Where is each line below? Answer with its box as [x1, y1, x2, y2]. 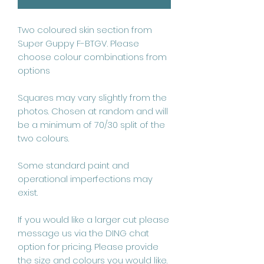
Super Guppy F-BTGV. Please [18, 37, 139, 49]
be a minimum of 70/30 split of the [18, 118, 165, 131]
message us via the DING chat [18, 226, 149, 239]
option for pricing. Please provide [18, 240, 159, 253]
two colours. [18, 131, 69, 144]
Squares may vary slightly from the [18, 91, 167, 104]
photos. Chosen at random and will [18, 104, 168, 117]
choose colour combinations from [18, 50, 167, 63]
